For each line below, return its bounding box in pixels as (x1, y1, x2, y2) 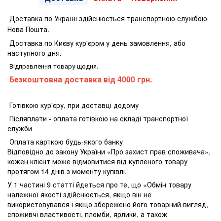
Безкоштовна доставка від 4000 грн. (9, 74, 152, 85)
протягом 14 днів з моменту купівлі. (7, 166, 127, 177)
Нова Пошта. (7, 24, 49, 35)
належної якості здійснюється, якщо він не (7, 189, 151, 200)
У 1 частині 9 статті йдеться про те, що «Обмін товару (7, 180, 191, 190)
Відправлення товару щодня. (7, 61, 99, 71)
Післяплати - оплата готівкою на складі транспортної (7, 113, 188, 124)
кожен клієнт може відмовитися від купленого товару (7, 156, 187, 167)
